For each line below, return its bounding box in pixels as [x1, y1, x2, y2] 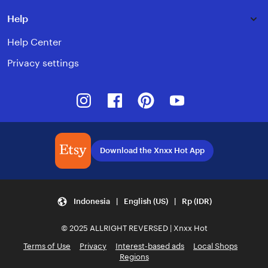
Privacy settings [7, 58, 79, 69]
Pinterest [156, 89, 197, 99]
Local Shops [193, 241, 237, 251]
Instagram [94, 89, 141, 99]
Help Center [7, 37, 62, 48]
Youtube [187, 89, 226, 99]
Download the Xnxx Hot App [99, 146, 205, 156]
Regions [119, 252, 149, 261]
